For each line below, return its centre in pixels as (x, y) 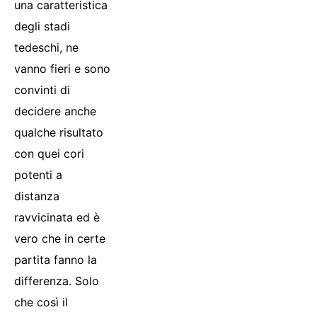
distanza (37, 196)
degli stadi (42, 26)
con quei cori (49, 153)
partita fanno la (56, 259)
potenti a (38, 174)
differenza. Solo (57, 281)
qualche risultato (59, 132)
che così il (41, 302)
